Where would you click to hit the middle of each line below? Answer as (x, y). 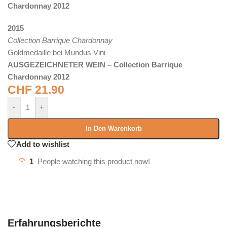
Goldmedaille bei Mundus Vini (56, 52)
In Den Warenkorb (113, 128)
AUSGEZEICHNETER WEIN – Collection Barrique (95, 65)
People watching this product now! (94, 162)
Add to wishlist (43, 144)
